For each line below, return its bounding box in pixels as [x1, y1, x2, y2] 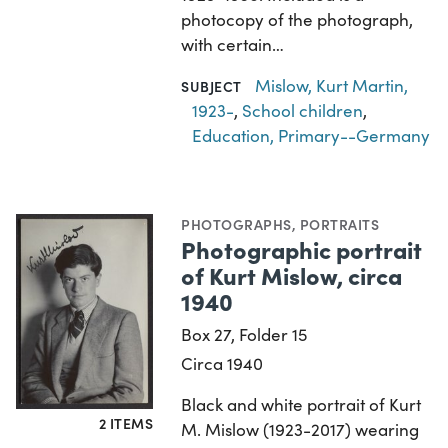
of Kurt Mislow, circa [181, 257, 403, 291]
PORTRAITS [299, 213, 380, 234]
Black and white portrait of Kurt [181, 392, 422, 416]
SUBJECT [181, 75, 242, 96]
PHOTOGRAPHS [181, 213, 292, 234]
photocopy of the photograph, [181, 7, 414, 31]
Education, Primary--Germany [192, 123, 431, 147]
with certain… [181, 32, 285, 56]
